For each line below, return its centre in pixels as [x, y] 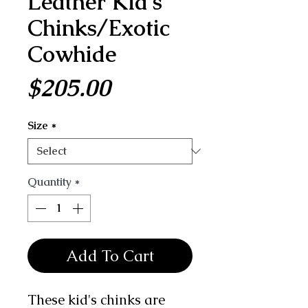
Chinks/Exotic [99, 27]
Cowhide [72, 54]
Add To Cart [110, 255]
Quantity [49, 181]
